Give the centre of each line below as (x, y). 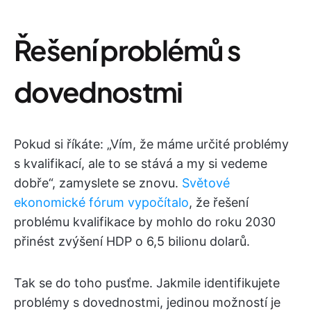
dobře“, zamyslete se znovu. (98, 183)
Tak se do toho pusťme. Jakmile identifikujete (147, 283)
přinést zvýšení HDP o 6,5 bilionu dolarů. (132, 241)
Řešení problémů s (127, 49)
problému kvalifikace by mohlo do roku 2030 (145, 221)
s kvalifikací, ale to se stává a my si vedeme (141, 163)
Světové (206, 183)
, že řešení (219, 202)
